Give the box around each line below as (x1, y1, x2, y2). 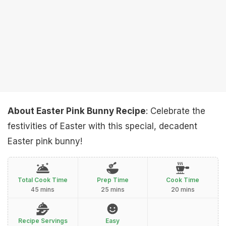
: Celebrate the (146, 106, 205, 116)
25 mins (100, 186, 125, 193)
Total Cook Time (18, 176, 68, 184)
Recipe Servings (18, 217, 68, 224)
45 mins (31, 186, 55, 193)
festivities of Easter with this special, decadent (8, 121, 197, 131)
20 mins (171, 186, 195, 193)
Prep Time (96, 176, 129, 184)
